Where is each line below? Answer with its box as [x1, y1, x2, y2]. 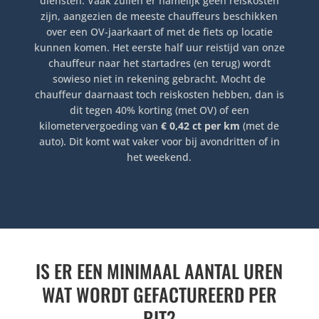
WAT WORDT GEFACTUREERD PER [41, 281, 277, 309]
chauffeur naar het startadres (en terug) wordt [48, 56, 271, 70]
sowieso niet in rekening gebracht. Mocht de [53, 72, 266, 86]
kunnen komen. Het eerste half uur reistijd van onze [33, 41, 285, 55]
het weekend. [127, 150, 192, 164]
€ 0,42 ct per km [161, 119, 241, 133]
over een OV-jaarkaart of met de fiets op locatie [46, 25, 273, 39]
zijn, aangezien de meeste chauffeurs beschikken [41, 9, 278, 23]
